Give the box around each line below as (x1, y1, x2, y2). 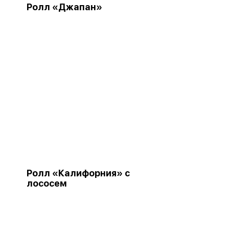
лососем (27, 178, 67, 189)
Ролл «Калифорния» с (27, 168, 130, 178)
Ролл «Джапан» (27, 2, 102, 12)
